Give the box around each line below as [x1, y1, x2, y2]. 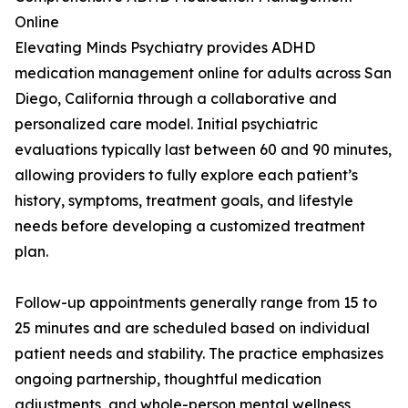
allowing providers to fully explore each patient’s [15, 166, 358, 185]
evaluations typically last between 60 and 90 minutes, [15, 140, 392, 159]
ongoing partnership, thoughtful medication [15, 370, 321, 389]
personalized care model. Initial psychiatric [15, 115, 318, 134]
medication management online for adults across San [15, 64, 392, 83]
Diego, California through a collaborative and [15, 89, 337, 108]
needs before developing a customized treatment [15, 217, 365, 236]
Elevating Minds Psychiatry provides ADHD [15, 38, 315, 57]
